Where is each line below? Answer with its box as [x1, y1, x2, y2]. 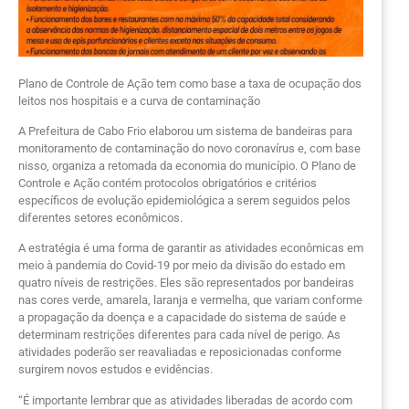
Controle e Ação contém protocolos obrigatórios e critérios [18, 175, 317, 190]
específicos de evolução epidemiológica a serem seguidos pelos [18, 193, 351, 207]
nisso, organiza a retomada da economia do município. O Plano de [18, 158, 356, 173]
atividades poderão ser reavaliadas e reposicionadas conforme [18, 345, 341, 360]
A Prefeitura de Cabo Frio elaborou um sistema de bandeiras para [18, 123, 352, 138]
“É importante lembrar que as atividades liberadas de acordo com [18, 393, 352, 407]
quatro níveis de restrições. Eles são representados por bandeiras [18, 276, 354, 290]
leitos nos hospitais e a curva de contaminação [18, 93, 260, 108]
